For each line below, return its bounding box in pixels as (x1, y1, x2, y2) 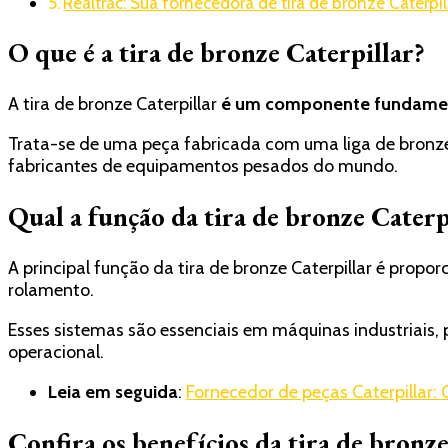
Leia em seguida (48, 380, 178, 403)
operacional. (8, 340, 104, 363)
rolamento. (8, 278, 94, 301)
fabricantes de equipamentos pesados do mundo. (8, 154, 398, 177)
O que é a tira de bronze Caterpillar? (8, 35, 425, 71)
